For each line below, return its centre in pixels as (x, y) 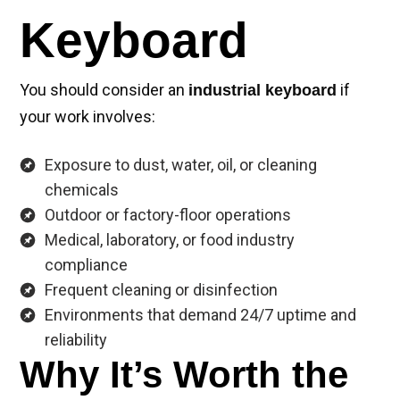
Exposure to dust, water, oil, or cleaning (181, 165)
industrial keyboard (262, 91)
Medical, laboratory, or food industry (170, 240)
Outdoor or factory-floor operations (168, 215)
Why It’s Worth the (184, 375)
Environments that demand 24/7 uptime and (200, 315)
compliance (86, 265)
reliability (76, 340)
